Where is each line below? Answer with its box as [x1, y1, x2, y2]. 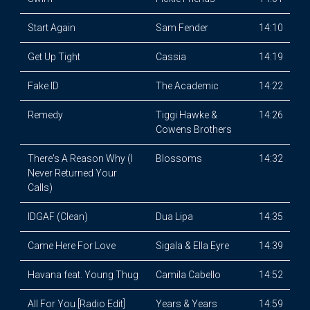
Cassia [155, 51, 186, 62]
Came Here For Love [27, 240, 116, 251]
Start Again [27, 22, 75, 33]
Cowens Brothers [155, 124, 232, 135]
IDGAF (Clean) [27, 211, 88, 222]
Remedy [27, 109, 63, 120]
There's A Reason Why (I [27, 153, 133, 164]
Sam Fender [155, 22, 208, 33]
